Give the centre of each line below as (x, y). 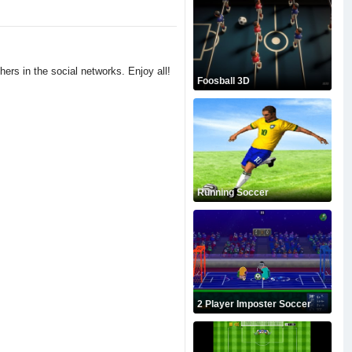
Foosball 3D (223, 81)
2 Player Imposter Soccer (254, 304)
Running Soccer (233, 192)
